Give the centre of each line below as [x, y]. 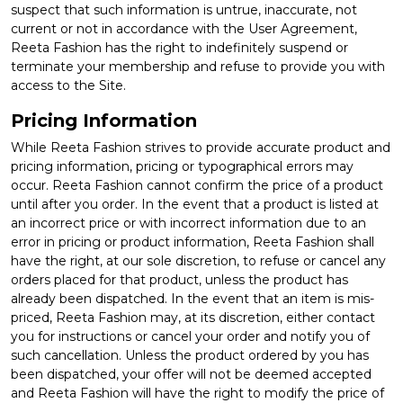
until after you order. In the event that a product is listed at [195, 204]
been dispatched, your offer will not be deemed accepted [191, 374]
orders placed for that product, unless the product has [179, 279]
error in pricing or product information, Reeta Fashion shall [193, 242]
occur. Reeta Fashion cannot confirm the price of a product [197, 185]
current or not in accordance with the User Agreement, [184, 28]
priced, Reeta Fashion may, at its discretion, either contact [193, 317]
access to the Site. [68, 85]
